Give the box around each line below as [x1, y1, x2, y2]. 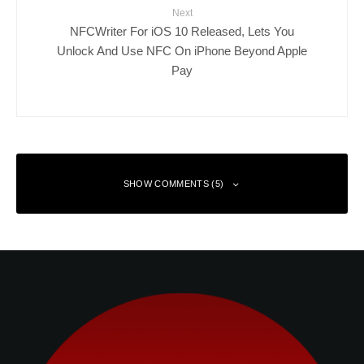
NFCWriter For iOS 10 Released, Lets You [70, 24, 294, 38]
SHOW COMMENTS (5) [123, 179, 224, 189]
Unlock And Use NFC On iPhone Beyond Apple [57, 43, 307, 58]
